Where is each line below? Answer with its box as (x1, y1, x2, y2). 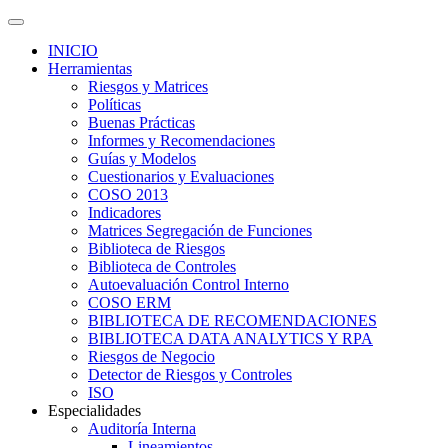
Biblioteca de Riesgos (88, 240, 225, 257)
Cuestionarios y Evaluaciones (88, 168, 274, 185)
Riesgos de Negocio (88, 348, 215, 365)
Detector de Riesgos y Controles (88, 366, 292, 383)
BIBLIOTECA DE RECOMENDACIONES (88, 312, 377, 329)
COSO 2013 (88, 186, 168, 203)
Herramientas (48, 60, 132, 77)
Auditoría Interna (88, 420, 196, 437)
